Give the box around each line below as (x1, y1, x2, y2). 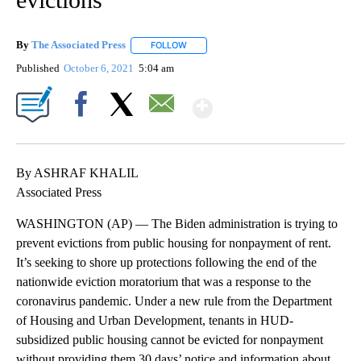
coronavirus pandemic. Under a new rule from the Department (16, 293, 332, 308)
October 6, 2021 (64, 61, 137, 74)
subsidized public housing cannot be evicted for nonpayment (16, 332, 323, 346)
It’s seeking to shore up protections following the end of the (16, 255, 317, 269)
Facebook (62, 125, 106, 138)
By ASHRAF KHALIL (16, 165, 139, 180)
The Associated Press (31, 39, 126, 52)
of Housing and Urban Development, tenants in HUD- (16, 313, 293, 327)
